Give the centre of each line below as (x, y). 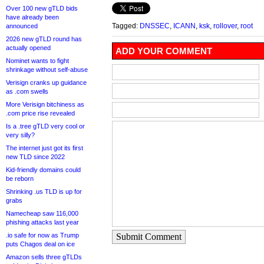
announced (22, 26)
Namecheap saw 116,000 (42, 213)
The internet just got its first (44, 148)
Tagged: (126, 26)
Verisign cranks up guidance (46, 82)
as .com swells (27, 91)
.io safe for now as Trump (42, 235)
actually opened (28, 48)
